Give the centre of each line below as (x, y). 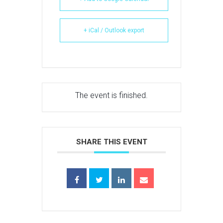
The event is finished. (111, 95)
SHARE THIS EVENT (111, 142)
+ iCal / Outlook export (114, 30)
